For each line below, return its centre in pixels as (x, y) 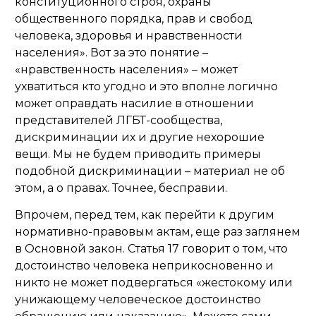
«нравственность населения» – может (126, 69)
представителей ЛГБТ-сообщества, (119, 120)
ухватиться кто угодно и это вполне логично (146, 86)
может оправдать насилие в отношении (134, 103)
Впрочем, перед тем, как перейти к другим (145, 215)
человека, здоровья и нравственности (129, 36)
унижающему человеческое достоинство (138, 299)
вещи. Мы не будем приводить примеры (138, 154)
